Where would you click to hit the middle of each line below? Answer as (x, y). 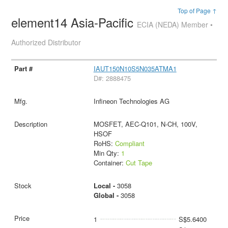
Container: (109, 162)
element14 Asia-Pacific (74, 22)
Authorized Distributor (46, 42)
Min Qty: (107, 153)
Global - (107, 195)
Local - (105, 185)
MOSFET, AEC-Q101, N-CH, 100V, (145, 124)
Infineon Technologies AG (131, 101)
